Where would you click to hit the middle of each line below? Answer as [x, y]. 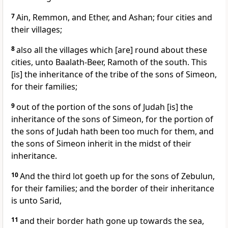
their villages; [37, 30]
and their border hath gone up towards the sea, [112, 221]
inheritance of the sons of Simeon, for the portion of [112, 119]
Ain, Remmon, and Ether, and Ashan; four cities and [114, 18]
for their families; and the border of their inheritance [113, 189]
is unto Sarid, [36, 201]
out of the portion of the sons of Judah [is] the [105, 107]
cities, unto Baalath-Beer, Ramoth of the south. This [109, 62]
